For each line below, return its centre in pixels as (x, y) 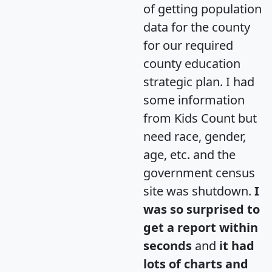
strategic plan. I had (199, 81)
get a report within (201, 227)
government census (199, 172)
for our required (188, 45)
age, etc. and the (189, 154)
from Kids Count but (200, 118)
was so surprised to (202, 209)
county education (192, 63)
